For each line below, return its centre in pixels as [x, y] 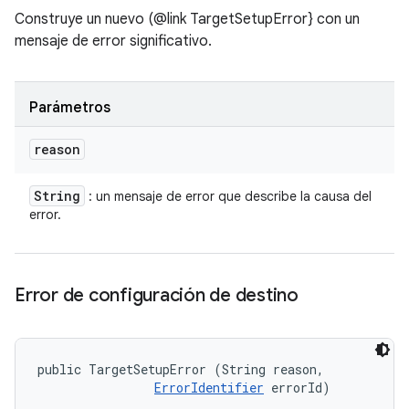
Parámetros [70, 108]
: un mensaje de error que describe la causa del [228, 196]
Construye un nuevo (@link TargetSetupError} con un [187, 19]
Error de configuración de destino [157, 295]
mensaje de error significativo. [113, 41]
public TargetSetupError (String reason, [184, 369]
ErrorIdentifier [209, 388]
